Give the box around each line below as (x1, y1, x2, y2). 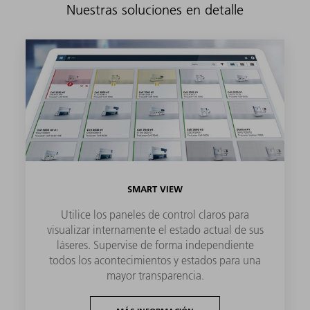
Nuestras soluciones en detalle (66, 1, 244, 19)
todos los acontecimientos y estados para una (49, 253, 261, 267)
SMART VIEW (127, 183, 183, 194)
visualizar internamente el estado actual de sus (46, 222, 264, 237)
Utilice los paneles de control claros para (61, 207, 249, 221)
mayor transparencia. (106, 268, 204, 282)
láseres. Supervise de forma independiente (56, 237, 254, 252)
